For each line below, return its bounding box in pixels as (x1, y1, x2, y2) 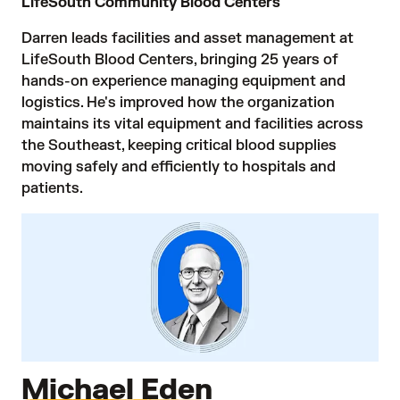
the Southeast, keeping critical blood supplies (21, 136, 337, 154)
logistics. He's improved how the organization (21, 93, 335, 112)
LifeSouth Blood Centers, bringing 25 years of (21, 50, 338, 69)
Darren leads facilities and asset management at (21, 29, 354, 47)
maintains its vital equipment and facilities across (21, 114, 363, 133)
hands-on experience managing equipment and (21, 71, 346, 90)
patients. (21, 179, 83, 197)
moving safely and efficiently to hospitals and (21, 157, 336, 176)
